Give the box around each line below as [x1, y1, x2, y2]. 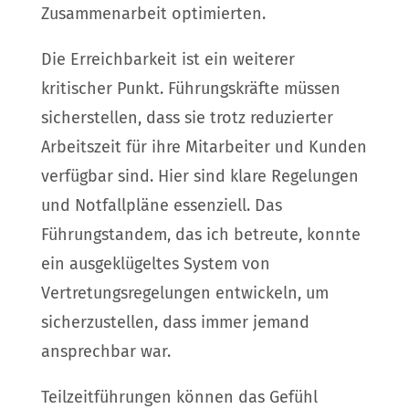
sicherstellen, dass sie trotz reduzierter [40, 108, 333, 129]
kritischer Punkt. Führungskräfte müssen [40, 79, 341, 100]
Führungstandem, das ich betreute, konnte [40, 225, 361, 246]
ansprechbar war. [40, 341, 171, 362]
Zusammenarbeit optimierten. [40, 4, 266, 25]
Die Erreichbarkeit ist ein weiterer [40, 49, 295, 70]
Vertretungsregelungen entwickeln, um [40, 283, 329, 304]
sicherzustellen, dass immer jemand [40, 312, 309, 333]
